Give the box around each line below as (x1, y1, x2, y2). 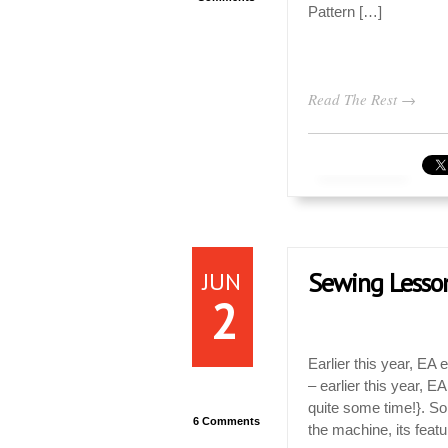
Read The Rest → (308, 89, 416, 109)
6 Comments (192, 415, 260, 427)
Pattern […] (308, 3, 382, 20)
